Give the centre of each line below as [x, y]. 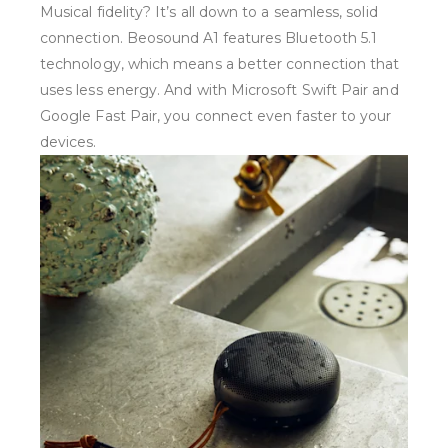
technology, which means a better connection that [220, 64]
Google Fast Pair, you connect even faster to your [216, 116]
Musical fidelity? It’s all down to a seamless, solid [209, 12]
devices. [68, 142]
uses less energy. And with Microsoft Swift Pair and [219, 90]
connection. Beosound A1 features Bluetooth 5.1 [209, 38]
